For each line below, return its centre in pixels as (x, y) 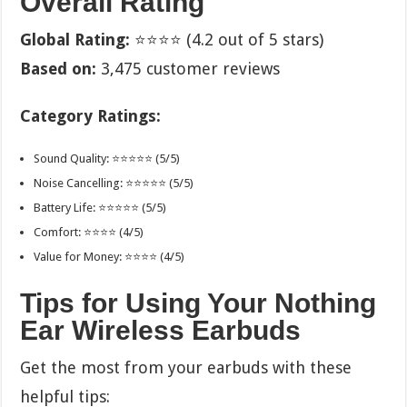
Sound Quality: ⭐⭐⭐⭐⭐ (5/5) (107, 158)
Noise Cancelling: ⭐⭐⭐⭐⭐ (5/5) (114, 183)
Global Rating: (75, 39)
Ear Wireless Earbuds (161, 330)
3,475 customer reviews (189, 68)
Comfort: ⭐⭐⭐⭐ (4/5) (89, 232)
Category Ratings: (91, 115)
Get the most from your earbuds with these (186, 367)
